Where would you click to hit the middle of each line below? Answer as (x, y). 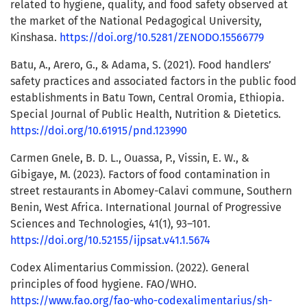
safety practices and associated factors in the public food (153, 82)
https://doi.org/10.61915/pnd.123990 (99, 131)
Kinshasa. (35, 38)
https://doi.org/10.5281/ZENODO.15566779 (162, 38)
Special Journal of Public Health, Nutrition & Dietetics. (146, 114)
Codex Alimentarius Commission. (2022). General (130, 268)
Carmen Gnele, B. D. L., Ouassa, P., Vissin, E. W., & (130, 158)
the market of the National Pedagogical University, (136, 21)
